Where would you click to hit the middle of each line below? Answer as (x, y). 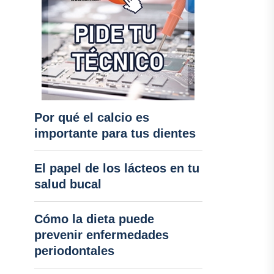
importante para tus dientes (115, 133)
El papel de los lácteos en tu (117, 168)
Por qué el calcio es (91, 117)
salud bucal (68, 184)
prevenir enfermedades (101, 235)
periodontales (74, 251)
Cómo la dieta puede (94, 219)
